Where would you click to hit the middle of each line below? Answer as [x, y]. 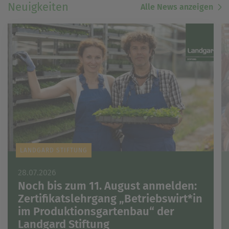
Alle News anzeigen [177, 7]
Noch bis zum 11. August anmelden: [107, 186]
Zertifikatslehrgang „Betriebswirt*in [110, 199]
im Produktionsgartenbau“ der [96, 211]
